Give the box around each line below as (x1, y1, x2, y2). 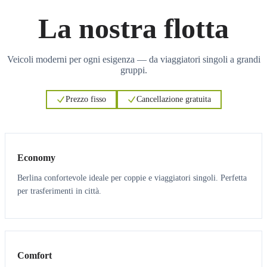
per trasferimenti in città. (17, 187, 101, 196)
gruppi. (120, 65, 147, 76)
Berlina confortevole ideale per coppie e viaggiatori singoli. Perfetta (17, 173, 247, 183)
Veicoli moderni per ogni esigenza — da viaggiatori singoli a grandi (7, 54, 260, 65)
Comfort (17, 250, 52, 261)
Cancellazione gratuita (136, 95, 211, 104)
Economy (17, 153, 55, 163)
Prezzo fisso (66, 95, 106, 104)
